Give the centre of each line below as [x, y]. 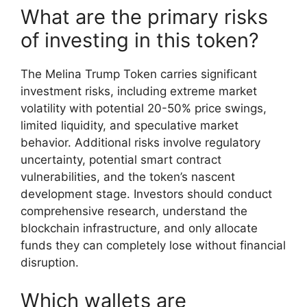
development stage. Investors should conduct [146, 194]
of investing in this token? [140, 40]
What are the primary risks [144, 17]
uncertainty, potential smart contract [121, 160]
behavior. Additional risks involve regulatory [140, 143]
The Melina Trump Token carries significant [139, 74]
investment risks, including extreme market [139, 91]
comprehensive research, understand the [134, 211]
